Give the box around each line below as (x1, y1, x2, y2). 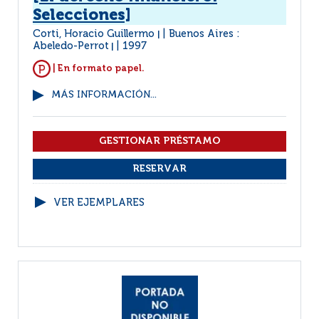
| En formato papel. (51, 63, 145, 73)
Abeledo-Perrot (33, 41, 109, 51)
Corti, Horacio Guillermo (33, 29, 157, 39)
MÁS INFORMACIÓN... (51, 90, 157, 100)
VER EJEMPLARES (53, 198, 145, 208)
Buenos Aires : (169, 29, 240, 39)
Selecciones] (33, 8, 131, 23)
